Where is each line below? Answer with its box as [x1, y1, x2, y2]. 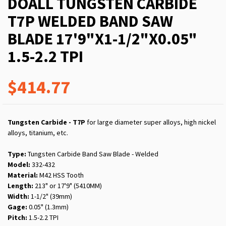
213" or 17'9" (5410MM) [33, 181, 102, 191]
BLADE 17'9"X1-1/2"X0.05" [8, 29, 197, 49]
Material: [8, 171, 38, 180]
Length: [8, 181, 33, 191]
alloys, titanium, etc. [8, 128, 68, 138]
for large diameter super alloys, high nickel [85, 118, 216, 127]
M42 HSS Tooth [38, 171, 84, 180]
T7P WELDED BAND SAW [8, 11, 173, 32]
